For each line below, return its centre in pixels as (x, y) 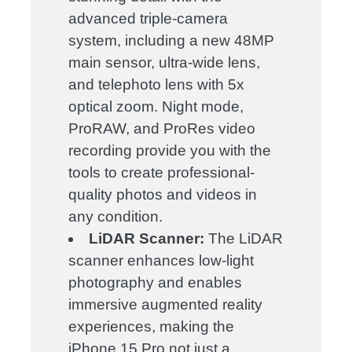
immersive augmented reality (166, 305)
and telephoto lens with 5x (157, 85)
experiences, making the (152, 327)
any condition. (116, 217)
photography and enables (156, 283)
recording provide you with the (170, 151)
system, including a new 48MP (172, 41)
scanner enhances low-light (161, 261)
